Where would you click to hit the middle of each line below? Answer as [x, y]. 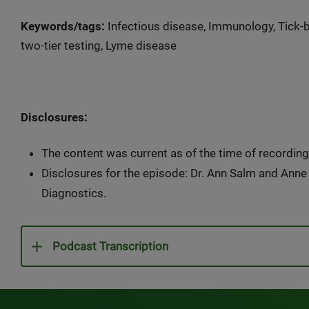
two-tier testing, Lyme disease [100, 46]
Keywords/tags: [63, 26]
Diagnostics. [74, 193]
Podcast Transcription [110, 246]
